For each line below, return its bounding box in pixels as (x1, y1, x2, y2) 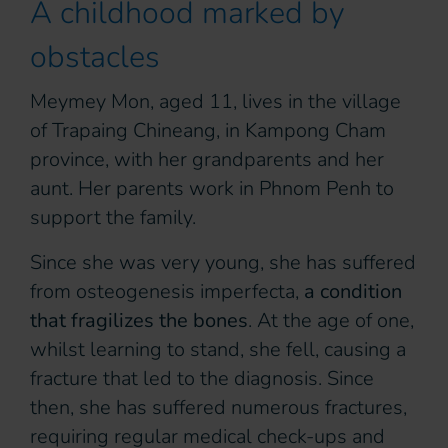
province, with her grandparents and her (30, 146, 384, 174)
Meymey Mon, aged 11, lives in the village (30, 88, 401, 116)
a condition (304, 278, 402, 306)
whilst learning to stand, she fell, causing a (30, 336, 406, 364)
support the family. (30, 204, 201, 232)
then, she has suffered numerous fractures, (30, 394, 407, 422)
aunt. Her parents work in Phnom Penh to (30, 175, 394, 203)
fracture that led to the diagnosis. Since (30, 365, 374, 393)
